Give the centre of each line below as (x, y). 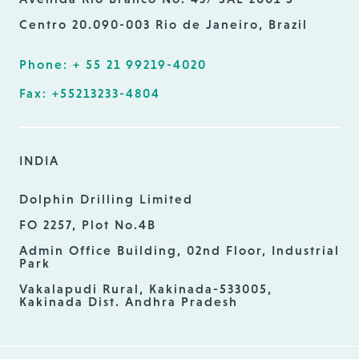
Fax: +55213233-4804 (90, 93)
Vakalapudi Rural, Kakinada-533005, (146, 288)
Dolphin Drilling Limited (106, 199)
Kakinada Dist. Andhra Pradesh (129, 301)
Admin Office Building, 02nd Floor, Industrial (179, 250)
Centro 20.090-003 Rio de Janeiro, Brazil (163, 24)
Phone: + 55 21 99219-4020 (113, 64)
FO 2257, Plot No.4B (88, 224)
